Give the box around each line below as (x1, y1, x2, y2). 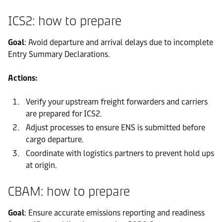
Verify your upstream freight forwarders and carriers (26, 97, 208, 107)
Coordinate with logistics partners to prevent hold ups (26, 148, 214, 158)
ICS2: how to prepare (8, 12, 121, 29)
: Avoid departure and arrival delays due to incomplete (24, 37, 213, 47)
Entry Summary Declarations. (8, 49, 110, 59)
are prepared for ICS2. (26, 109, 102, 118)
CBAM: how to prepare (8, 183, 130, 199)
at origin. (26, 160, 57, 170)
